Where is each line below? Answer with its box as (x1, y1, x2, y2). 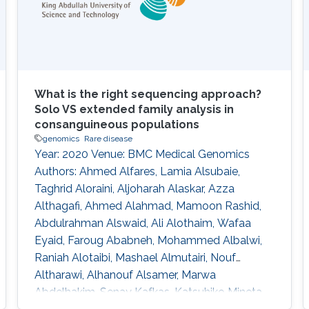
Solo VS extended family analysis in (34, 102, 234, 116)
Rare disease (83, 133, 132, 143)
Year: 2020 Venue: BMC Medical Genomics (34, 147, 250, 161)
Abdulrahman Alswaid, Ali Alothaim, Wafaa (34, 216, 251, 230)
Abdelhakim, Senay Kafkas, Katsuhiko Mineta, (34, 285, 264, 299)
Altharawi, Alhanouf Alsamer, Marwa (34, 268, 216, 281)
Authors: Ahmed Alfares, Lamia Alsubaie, (34, 164, 240, 178)
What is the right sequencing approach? (34, 87, 261, 101)
